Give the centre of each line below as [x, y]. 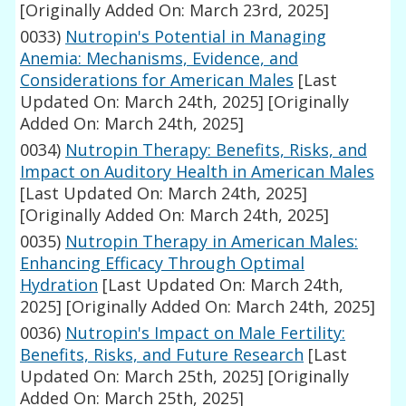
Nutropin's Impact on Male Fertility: [206, 333]
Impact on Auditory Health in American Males [198, 172]
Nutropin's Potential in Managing [196, 37]
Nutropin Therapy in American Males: [212, 242]
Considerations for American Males [157, 80]
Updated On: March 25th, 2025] [142, 377]
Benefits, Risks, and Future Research [162, 355]
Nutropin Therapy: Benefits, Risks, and [217, 150]
